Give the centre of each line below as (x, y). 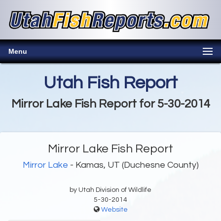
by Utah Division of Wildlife (110, 190)
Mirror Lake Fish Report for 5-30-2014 (110, 104)
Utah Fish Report (110, 83)
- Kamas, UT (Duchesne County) (133, 165)
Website (114, 210)
